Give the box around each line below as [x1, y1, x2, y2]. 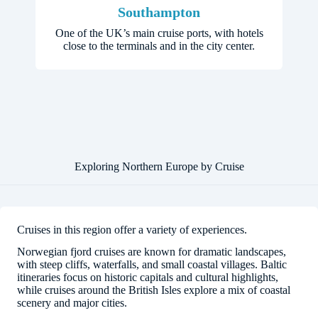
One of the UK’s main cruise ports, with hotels [55, 27, 263, 40]
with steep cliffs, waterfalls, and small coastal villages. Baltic [17, 258, 287, 270]
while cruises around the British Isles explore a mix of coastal [17, 283, 290, 296]
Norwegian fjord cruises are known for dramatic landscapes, [17, 245, 286, 258]
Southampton [118, 4, 200, 21]
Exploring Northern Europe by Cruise [74, 160, 244, 173]
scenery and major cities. [17, 296, 127, 309]
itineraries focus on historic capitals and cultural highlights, [17, 270, 278, 283]
